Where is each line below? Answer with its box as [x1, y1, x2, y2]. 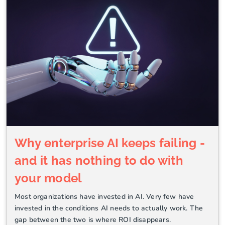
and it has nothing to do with [15, 154, 183, 168]
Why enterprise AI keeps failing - [15, 136, 205, 150]
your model [15, 171, 82, 185]
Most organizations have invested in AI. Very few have [15, 192, 194, 202]
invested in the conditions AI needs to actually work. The [15, 203, 203, 213]
